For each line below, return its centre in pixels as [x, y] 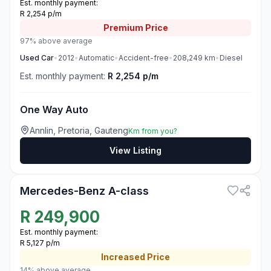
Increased [123, 257]
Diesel [231, 58]
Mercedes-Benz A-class [84, 191]
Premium [123, 28]
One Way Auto [54, 109]
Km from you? [153, 131]
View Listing [135, 150]
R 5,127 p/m [40, 243]
